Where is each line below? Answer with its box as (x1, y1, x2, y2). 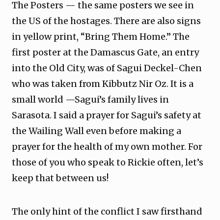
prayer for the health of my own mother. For (12, 141, 202, 152)
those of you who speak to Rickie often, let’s (12, 157, 203, 168)
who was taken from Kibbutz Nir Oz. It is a (12, 78, 193, 89)
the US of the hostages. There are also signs (12, 15, 201, 27)
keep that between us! (12, 172, 109, 184)
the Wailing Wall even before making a (12, 125, 181, 137)
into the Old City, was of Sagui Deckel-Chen (12, 62, 202, 74)
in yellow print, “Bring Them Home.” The (12, 31, 190, 42)
